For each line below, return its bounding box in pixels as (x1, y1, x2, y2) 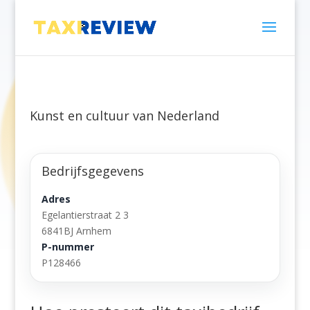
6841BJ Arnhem (41, 224, 111, 237)
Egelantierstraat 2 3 (41, 208, 129, 221)
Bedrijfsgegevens (41, 163, 144, 179)
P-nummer (41, 240, 94, 253)
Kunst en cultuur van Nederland (29, 107, 219, 124)
